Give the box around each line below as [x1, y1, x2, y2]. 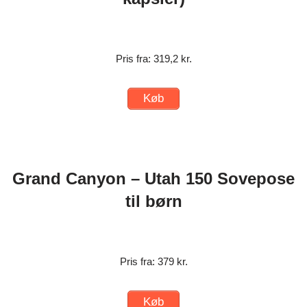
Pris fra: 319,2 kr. [115, 52, 192, 64]
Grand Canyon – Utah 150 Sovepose [12, 169, 295, 188]
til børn [125, 192, 182, 211]
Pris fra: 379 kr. [119, 256, 188, 268]
